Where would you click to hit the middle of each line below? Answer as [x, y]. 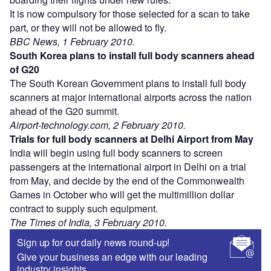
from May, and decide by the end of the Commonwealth [127, 180]
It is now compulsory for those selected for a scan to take [130, 13]
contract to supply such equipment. [84, 208]
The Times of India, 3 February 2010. [88, 222]
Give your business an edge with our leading [112, 256]
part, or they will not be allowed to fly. [88, 27]
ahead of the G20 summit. [64, 111]
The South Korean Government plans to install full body [128, 83]
